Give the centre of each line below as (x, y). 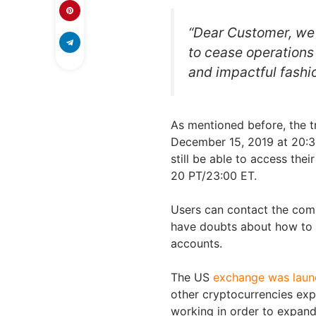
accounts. (198, 243)
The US (192, 277)
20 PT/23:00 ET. (215, 175)
